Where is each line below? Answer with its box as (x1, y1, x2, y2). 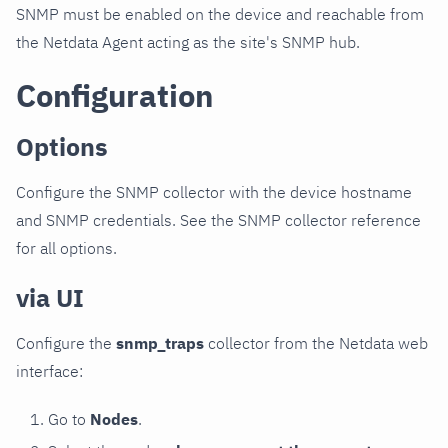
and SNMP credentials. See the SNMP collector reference (16, 209, 421, 230)
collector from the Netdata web (204, 332, 428, 353)
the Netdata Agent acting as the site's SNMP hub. (16, 31, 360, 52)
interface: (16, 360, 83, 381)
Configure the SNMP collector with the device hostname (16, 181, 412, 202)
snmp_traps (116, 332, 204, 353)
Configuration (16, 74, 213, 116)
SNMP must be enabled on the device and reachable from (16, 3, 424, 24)
